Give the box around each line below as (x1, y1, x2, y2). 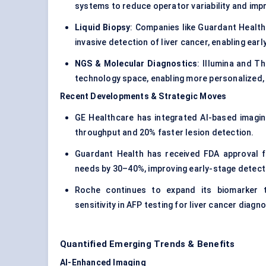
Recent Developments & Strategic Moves (60, 91, 227, 102)
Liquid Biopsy (75, 23, 131, 33)
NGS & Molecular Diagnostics (75, 59, 198, 69)
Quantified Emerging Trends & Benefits (60, 239, 235, 250)
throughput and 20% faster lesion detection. (75, 128, 254, 138)
